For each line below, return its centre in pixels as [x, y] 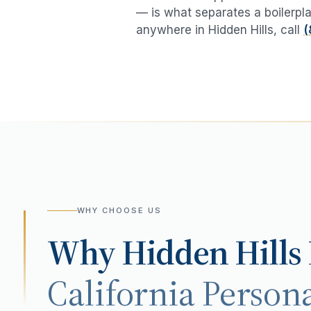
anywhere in [172, 30]
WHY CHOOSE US [119, 211]
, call [287, 30]
